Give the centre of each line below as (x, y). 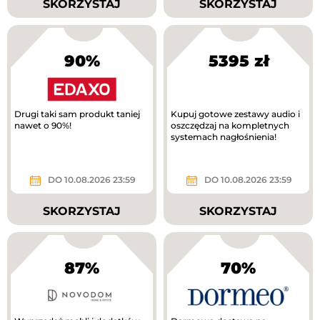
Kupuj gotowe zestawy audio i (235, 114)
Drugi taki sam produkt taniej (77, 114)
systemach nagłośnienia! (224, 137)
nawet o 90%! (43, 126)
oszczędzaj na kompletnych (230, 126)
